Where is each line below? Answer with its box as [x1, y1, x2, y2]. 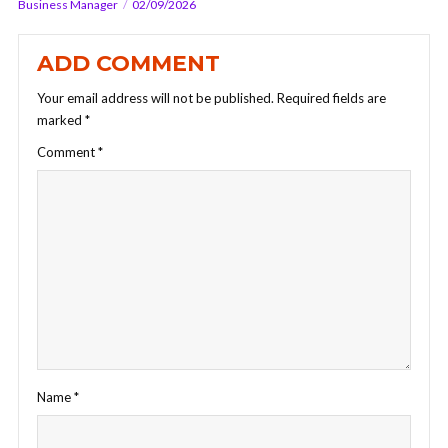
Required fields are [277, 90, 386, 107]
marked [37, 112, 85, 129]
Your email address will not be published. [37, 90, 274, 107]
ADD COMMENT [37, 50, 220, 78]
